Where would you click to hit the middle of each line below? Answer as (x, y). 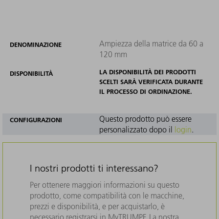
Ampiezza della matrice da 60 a (151, 43)
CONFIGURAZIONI (36, 120)
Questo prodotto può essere (145, 119)
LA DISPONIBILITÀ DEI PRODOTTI (147, 72)
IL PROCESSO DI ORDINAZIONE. (145, 91)
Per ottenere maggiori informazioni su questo (105, 185)
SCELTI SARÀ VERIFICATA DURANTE (151, 81)
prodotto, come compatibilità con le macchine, (107, 195)
